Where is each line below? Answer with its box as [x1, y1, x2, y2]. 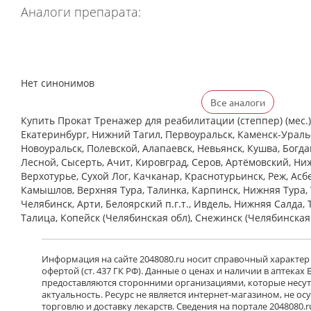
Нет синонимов [21, 76, 94, 90]
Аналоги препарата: [21, 3, 141, 20]
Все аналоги [210, 96, 265, 108]
